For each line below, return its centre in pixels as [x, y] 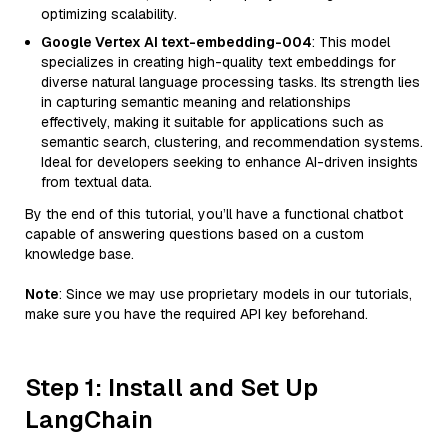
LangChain [89, 419]
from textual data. [96, 182]
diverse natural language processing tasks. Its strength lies [230, 82]
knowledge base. [79, 254]
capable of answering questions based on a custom [194, 234]
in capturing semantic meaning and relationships [196, 102]
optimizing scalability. [109, 14]
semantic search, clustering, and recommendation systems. [232, 142]
